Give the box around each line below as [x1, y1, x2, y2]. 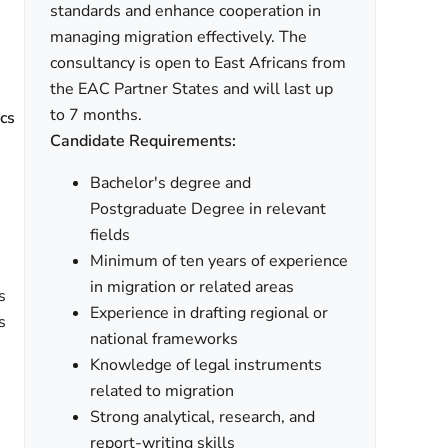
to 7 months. [50, 104, 143, 126]
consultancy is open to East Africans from [50, 52, 347, 74]
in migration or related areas [90, 276, 295, 298]
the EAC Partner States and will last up [50, 78, 334, 100]
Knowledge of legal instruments [90, 354, 323, 376]
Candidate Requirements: [50, 130, 237, 152]
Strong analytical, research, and [90, 406, 316, 428]
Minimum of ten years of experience [90, 250, 349, 272]
